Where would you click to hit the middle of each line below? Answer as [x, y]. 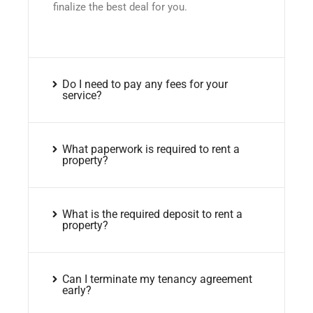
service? [82, 96]
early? [77, 291]
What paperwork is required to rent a [151, 150]
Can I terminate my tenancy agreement [157, 279]
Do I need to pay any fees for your [145, 85]
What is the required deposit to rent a [152, 214]
